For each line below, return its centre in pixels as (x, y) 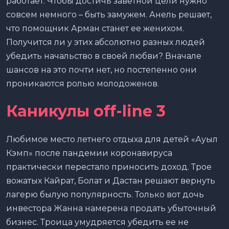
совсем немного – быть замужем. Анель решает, (109, 14)
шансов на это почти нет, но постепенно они (101, 70)
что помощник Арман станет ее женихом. (95, 28)
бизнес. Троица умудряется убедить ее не (97, 222)
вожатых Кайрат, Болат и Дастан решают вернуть (111, 180)
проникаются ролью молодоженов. (83, 83)
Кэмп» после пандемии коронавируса (89, 153)
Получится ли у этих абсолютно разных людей (106, 42)
